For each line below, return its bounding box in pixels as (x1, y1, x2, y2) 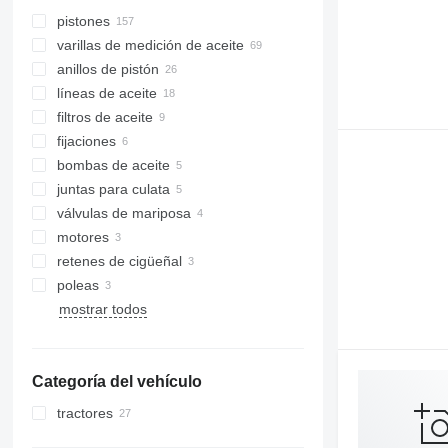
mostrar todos (58, 301, 147, 317)
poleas (56, 277, 99, 293)
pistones (56, 13, 110, 29)
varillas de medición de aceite (56, 37, 244, 53)
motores (56, 229, 109, 245)
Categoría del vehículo (31, 373, 202, 390)
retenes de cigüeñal (56, 253, 182, 269)
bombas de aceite (56, 157, 170, 173)
